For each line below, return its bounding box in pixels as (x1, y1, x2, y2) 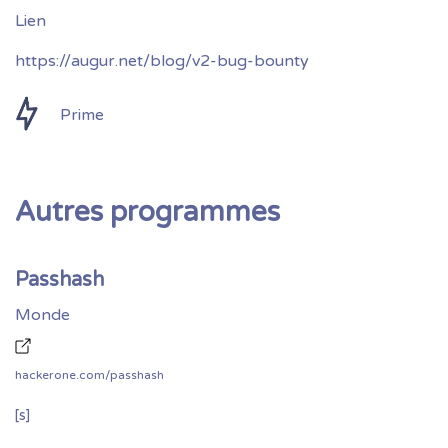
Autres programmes (15, 195, 280, 229)
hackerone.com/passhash (15, 368, 164, 382)
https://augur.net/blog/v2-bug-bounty (15, 51, 309, 71)
